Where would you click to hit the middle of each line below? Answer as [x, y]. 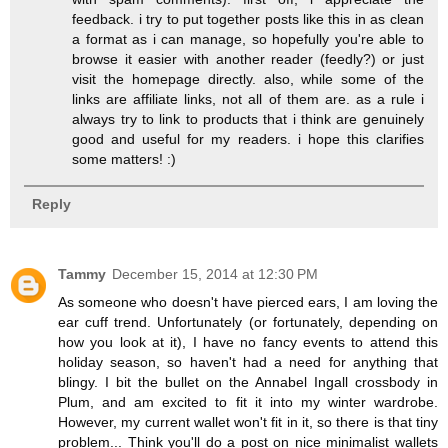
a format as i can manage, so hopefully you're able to [248, 38]
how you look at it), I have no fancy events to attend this [248, 341]
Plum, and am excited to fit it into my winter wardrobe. [248, 401]
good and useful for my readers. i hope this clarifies [248, 138]
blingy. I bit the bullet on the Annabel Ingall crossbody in [248, 381]
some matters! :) [124, 158]
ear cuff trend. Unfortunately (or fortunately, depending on [248, 321]
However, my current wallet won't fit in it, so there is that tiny [248, 421]
